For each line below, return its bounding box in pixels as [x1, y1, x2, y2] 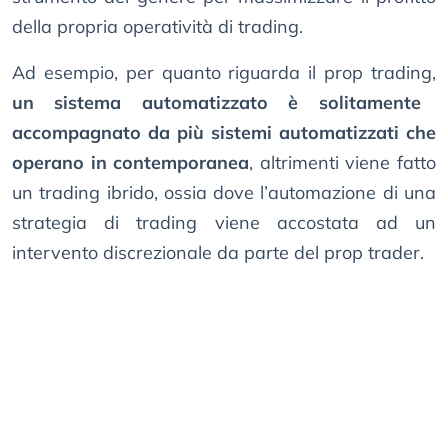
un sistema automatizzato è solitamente [12, 91, 421, 115]
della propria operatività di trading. [12, 15, 303, 39]
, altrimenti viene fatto [249, 151, 437, 175]
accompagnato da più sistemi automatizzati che [12, 121, 436, 145]
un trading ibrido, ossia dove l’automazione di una [12, 181, 436, 205]
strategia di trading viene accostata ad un [12, 211, 436, 235]
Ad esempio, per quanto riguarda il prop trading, [12, 61, 436, 85]
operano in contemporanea [12, 151, 250, 175]
